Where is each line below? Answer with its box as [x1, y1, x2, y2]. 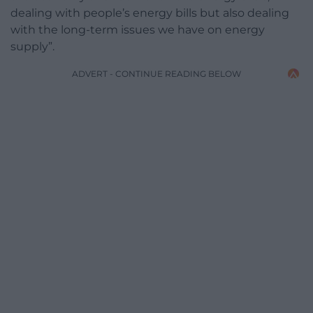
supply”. [10, 39, 54, 53]
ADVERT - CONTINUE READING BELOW [72, 68, 241, 79]
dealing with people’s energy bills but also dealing [10, 6, 289, 20]
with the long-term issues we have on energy [10, 22, 265, 36]
